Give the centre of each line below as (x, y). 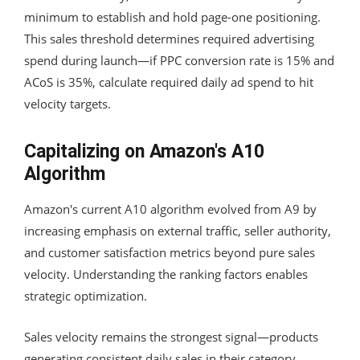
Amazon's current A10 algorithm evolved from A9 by (170, 209)
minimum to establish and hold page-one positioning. (172, 16)
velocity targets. (67, 103)
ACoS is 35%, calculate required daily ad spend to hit (169, 82)
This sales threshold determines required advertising (169, 38)
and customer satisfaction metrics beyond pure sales (170, 252)
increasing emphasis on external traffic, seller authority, (178, 230)
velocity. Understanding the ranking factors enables (166, 274)
